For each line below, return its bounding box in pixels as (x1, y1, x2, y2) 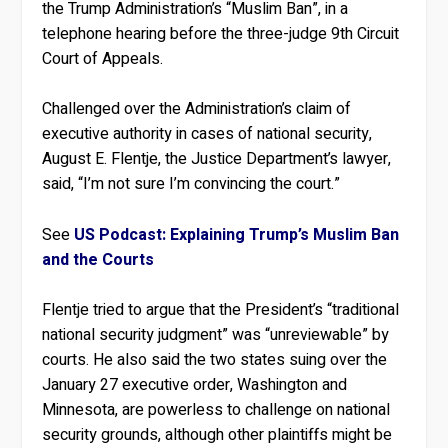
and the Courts (42, 247, 155, 272)
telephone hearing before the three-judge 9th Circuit (42, 21, 400, 46)
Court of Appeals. (42, 46, 164, 71)
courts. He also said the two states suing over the (42, 348, 388, 373)
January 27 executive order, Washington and (42, 373, 348, 398)
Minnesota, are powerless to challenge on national (42, 398, 391, 423)
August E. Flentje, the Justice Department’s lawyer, (42, 147, 392, 172)
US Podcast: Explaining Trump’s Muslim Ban (74, 222, 400, 247)
